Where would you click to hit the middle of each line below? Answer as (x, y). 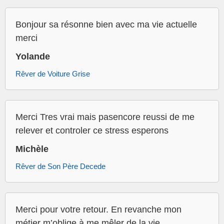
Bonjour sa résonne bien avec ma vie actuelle (106, 25)
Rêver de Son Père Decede (60, 166)
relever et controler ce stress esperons (92, 131)
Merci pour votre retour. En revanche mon (98, 210)
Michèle (32, 149)
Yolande (33, 57)
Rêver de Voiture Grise (53, 74)
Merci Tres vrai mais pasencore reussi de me (105, 117)
